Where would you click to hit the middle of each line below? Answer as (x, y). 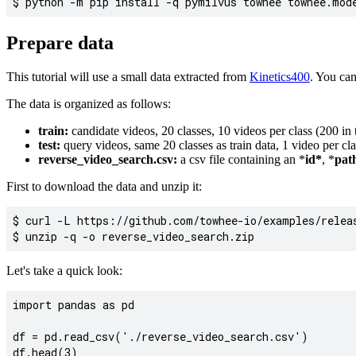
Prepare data (60, 43)
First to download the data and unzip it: (104, 186)
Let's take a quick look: (64, 270)
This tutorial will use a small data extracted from (128, 76)
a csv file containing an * (241, 159)
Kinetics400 (280, 76)
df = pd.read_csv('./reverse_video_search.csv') (161, 336)
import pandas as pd (74, 304)
